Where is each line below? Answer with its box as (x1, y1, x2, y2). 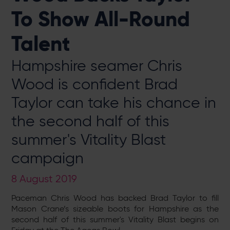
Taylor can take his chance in (11, 93, 217, 112)
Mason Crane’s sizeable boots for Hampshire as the (11, 204, 219, 214)
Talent (11, 31, 76, 57)
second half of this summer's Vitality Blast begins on (11, 215, 219, 224)
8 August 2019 (11, 172, 78, 185)
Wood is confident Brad (11, 74, 178, 93)
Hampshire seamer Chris (11, 56, 183, 75)
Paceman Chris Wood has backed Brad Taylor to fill (11, 193, 219, 203)
